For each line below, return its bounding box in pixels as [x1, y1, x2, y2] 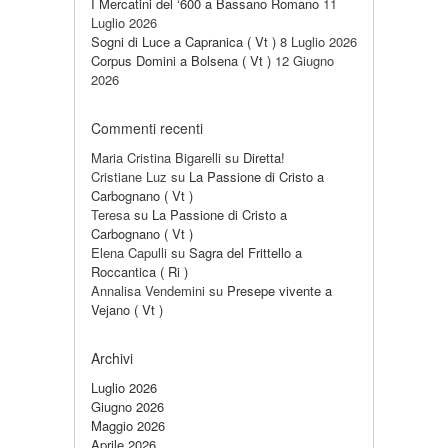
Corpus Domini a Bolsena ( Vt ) [91, 51, 271, 70]
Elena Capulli [91, 243, 167, 262]
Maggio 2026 [91, 416, 165, 435]
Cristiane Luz [91, 167, 167, 186]
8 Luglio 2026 [280, 32, 357, 51]
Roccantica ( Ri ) [91, 262, 188, 281]
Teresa [91, 205, 130, 224]
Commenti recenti [91, 118, 203, 138]
